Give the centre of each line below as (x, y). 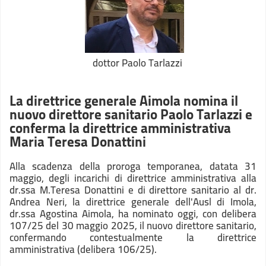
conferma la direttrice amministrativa (120, 128)
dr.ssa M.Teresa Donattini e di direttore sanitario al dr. (133, 190)
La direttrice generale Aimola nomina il (124, 101)
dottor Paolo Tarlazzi (137, 63)
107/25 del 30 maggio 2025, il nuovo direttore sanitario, (133, 226)
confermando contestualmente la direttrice (133, 237)
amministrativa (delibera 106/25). (83, 249)
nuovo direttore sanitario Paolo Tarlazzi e (131, 114)
